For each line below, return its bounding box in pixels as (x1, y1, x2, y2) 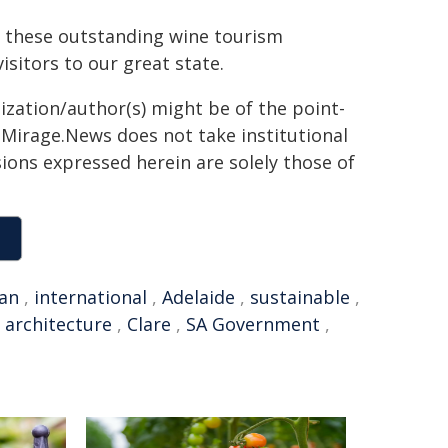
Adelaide (162, 285, 235, 309)
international (34, 285, 147, 309)
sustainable (250, 285, 350, 309)
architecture (5, 312, 112, 336)
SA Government (186, 312, 320, 336)
